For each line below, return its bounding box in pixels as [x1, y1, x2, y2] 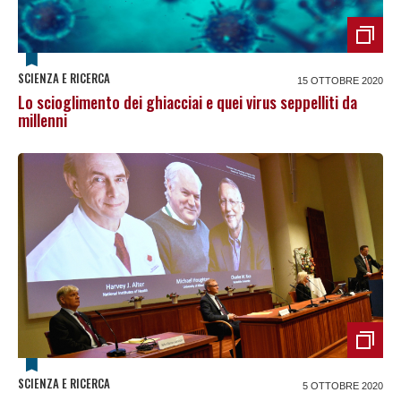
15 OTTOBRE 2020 [297, 74, 383, 86]
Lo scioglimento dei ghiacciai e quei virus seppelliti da [18, 90, 357, 114]
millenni [18, 107, 67, 132]
